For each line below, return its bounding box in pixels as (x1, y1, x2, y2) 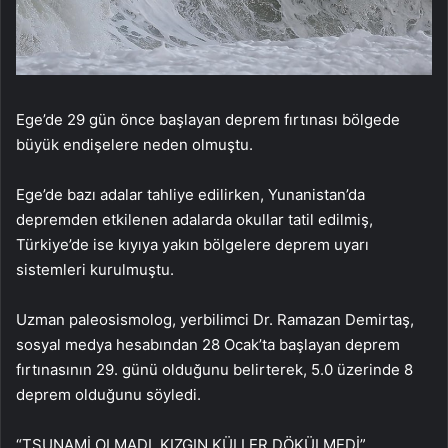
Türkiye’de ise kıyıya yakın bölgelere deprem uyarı (16, 234, 369, 254)
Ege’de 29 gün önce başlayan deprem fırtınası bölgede (16, 109, 400, 129)
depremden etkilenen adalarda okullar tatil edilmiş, (16, 209, 373, 229)
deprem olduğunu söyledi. (16, 384, 201, 404)
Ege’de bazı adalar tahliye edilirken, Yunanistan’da (16, 184, 365, 204)
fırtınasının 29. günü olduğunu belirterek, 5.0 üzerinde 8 (16, 359, 413, 379)
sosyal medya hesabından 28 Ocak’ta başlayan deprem (16, 334, 400, 354)
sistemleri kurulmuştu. (16, 259, 174, 279)
